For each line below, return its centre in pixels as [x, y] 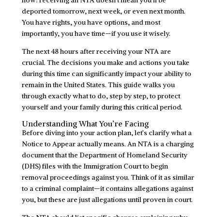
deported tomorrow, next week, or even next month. [103, 11]
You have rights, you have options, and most [91, 22]
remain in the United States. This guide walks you [98, 85]
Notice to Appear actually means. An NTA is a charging [108, 144]
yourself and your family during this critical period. [102, 107]
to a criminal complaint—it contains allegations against [107, 188]
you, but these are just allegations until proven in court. [107, 199]
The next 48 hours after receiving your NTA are [96, 51]
